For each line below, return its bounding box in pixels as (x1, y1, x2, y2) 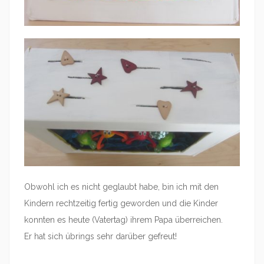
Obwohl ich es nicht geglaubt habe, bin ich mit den (24, 182, 219, 192)
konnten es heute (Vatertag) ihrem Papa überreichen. (24, 215, 223, 225)
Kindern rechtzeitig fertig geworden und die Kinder (24, 199, 218, 209)
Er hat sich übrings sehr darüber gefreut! (24, 232, 177, 242)
